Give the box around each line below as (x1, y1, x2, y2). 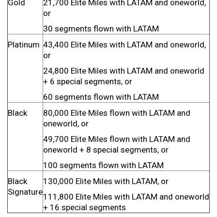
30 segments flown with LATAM (43, 24, 159, 33)
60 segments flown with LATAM (43, 92, 159, 102)
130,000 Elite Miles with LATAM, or (43, 176, 169, 186)
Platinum (8, 40, 40, 49)
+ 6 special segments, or (43, 77, 132, 86)
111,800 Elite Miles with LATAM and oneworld (43, 192, 209, 201)
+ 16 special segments (43, 202, 126, 212)
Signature (8, 187, 43, 197)
